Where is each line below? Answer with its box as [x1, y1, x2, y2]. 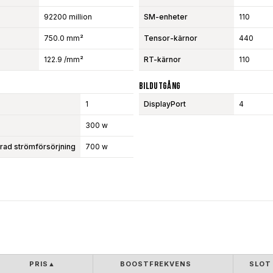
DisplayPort [143, 99, 186, 108]
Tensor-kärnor [143, 33, 197, 43]
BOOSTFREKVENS [120, 259, 191, 268]
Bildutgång [138, 80, 181, 92]
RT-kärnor [143, 54, 181, 64]
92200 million [43, 12, 92, 21]
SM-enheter [143, 12, 188, 21]
